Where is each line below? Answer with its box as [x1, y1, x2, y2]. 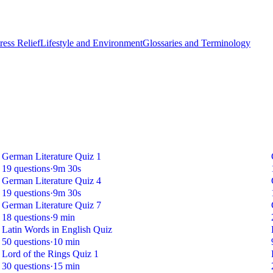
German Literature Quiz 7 [1, 200, 101, 211]
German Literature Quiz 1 [1, 151, 101, 162]
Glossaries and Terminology [143, 38, 250, 48]
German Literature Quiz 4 [1, 175, 101, 186]
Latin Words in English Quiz [1, 224, 112, 235]
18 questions [1, 212, 50, 223]
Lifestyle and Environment [40, 38, 143, 48]
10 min [52, 236, 80, 247]
